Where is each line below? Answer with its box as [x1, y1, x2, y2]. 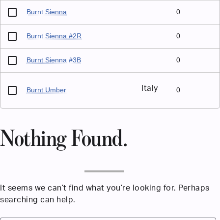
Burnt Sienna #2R [27, 32, 82, 40]
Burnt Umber [27, 86, 67, 94]
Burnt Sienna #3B [27, 56, 82, 64]
